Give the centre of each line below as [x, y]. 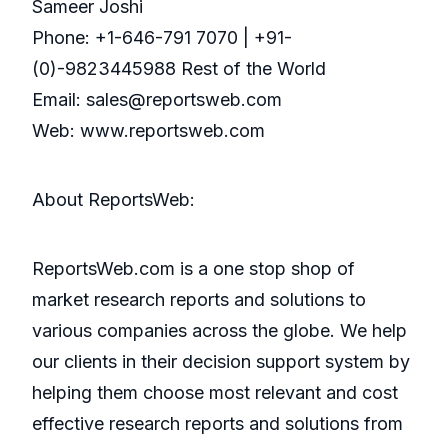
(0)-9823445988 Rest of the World [179, 69]
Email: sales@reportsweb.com [157, 100]
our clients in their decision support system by [221, 362]
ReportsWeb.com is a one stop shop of [193, 269]
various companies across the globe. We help [219, 331]
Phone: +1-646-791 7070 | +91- [162, 38]
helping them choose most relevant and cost [215, 393]
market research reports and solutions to [199, 300]
